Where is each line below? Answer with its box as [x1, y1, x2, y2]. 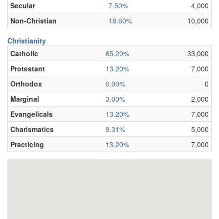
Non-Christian [10, 16, 57, 25]
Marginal [10, 94, 39, 104]
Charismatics [10, 124, 54, 134]
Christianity [7, 36, 46, 45]
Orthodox [10, 79, 42, 88]
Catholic [10, 48, 38, 58]
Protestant [10, 64, 45, 73]
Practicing [10, 139, 44, 149]
